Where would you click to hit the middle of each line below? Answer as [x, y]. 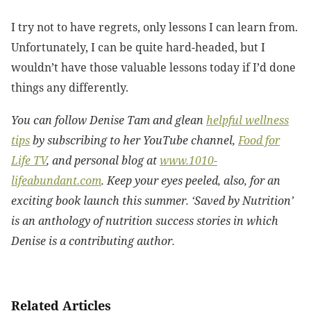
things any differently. [70, 88]
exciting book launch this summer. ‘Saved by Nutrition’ [152, 201]
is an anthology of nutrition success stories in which [145, 221]
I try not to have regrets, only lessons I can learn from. [154, 27]
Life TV [29, 161]
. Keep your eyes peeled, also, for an [191, 181]
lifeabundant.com [56, 181]
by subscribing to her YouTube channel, [134, 141]
